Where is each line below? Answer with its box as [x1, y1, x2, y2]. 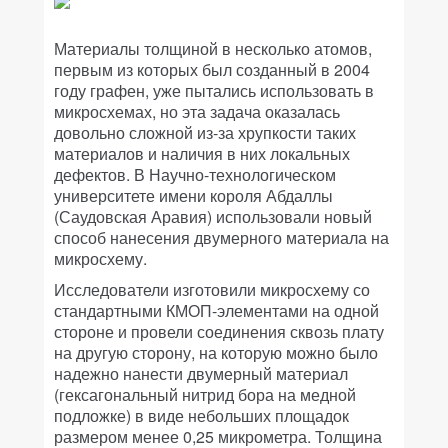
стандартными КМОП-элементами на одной [54, 299, 379, 322]
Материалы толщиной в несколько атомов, [54, 37, 372, 60]
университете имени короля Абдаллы [54, 184, 333, 207]
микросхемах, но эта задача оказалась [54, 100, 340, 123]
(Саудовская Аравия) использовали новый [54, 205, 372, 228]
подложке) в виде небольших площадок [54, 404, 349, 427]
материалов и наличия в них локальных [54, 142, 350, 165]
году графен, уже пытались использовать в [54, 79, 374, 102]
